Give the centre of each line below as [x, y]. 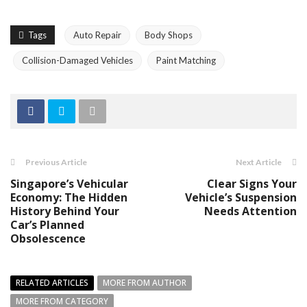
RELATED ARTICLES [52, 282]
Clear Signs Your [252, 183]
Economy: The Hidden [69, 197]
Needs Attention [250, 211]
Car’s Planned [47, 224]
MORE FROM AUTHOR [145, 282]
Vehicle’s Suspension [241, 197]
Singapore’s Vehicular [69, 183]
